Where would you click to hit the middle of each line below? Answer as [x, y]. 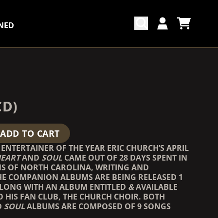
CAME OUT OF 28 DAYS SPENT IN [126, 157]
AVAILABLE [157, 187]
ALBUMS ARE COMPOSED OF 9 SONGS [99, 206]
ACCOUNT [181, 34]
